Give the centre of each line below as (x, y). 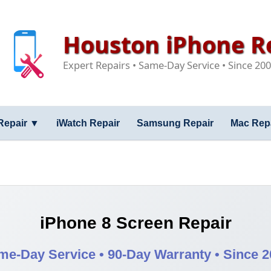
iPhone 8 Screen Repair (135, 223)
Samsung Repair (175, 123)
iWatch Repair (88, 123)
